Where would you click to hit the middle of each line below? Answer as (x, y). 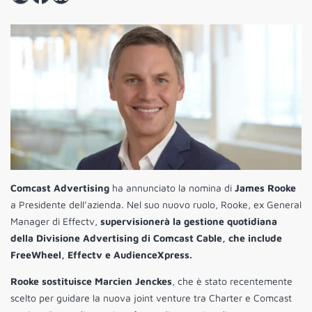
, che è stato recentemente (232, 281)
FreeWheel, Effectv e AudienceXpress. (101, 255)
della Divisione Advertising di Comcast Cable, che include (146, 238)
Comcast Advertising (60, 188)
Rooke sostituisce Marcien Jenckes (91, 281)
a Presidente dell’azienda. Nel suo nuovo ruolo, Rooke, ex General (156, 205)
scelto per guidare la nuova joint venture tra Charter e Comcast (151, 298)
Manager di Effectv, (55, 221)
